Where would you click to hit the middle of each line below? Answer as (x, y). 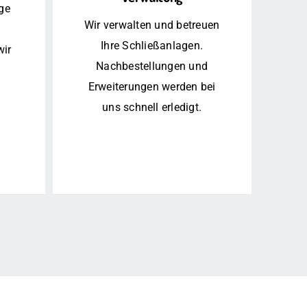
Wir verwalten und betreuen (152, 25)
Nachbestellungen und (152, 66)
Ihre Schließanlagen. (152, 46)
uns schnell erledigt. (152, 108)
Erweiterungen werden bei (152, 87)
